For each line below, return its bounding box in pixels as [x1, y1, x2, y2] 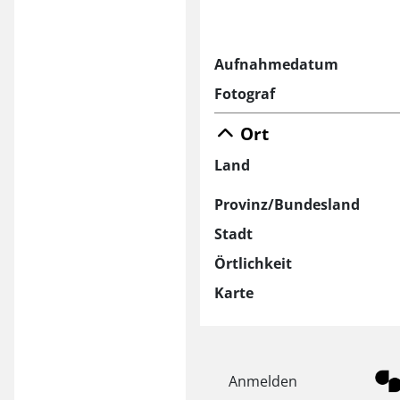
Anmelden [229, 371, 297, 391]
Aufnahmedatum [214, 54, 338, 74]
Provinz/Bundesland [214, 194, 360, 214]
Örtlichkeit [214, 253, 292, 273]
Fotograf [214, 83, 275, 104]
